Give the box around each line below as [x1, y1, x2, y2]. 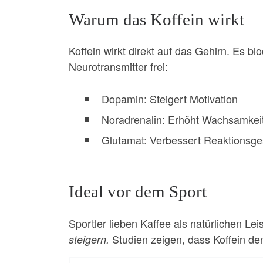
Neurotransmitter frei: [69, 59, 168, 75]
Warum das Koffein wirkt [69, 9, 244, 29]
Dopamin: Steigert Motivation [102, 91, 238, 107]
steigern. [69, 231, 109, 247]
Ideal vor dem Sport [69, 182, 207, 201]
